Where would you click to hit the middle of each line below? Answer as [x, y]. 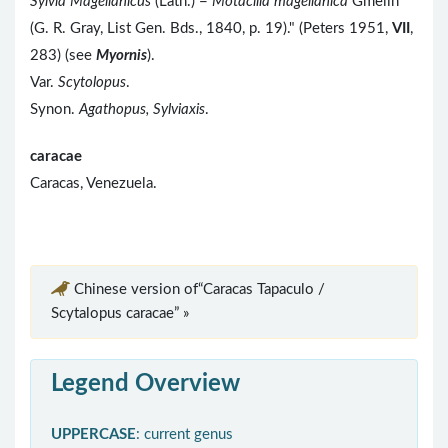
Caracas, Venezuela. [93, 184]
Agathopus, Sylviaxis [142, 110]
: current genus [184, 435]
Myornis [121, 56]
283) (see [63, 56]
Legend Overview [145, 384]
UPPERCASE [93, 435]
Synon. [54, 110]
